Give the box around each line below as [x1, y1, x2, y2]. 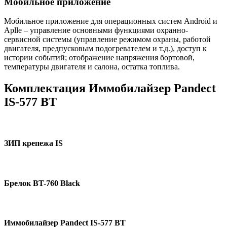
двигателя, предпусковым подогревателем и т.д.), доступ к [4, 44, 207, 53]
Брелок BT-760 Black [4, 178, 80, 187]
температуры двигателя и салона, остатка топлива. [4, 62, 180, 71]
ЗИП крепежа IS [4, 139, 63, 148]
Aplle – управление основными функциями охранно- [4, 26, 188, 35]
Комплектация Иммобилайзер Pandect [4, 82, 216, 95]
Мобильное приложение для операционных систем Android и [4, 17, 217, 26]
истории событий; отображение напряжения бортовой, [4, 53, 195, 62]
